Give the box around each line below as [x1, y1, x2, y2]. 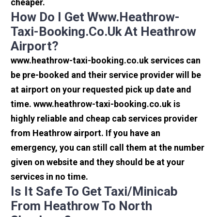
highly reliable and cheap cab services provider [11, 113, 198, 124]
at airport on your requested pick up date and [11, 84, 192, 95]
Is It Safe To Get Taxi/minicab [11, 184, 178, 199]
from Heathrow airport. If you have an [11, 128, 161, 139]
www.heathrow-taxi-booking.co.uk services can [11, 55, 201, 66]
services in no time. [11, 171, 89, 182]
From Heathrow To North [11, 199, 153, 214]
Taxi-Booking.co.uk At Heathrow [11, 24, 197, 39]
